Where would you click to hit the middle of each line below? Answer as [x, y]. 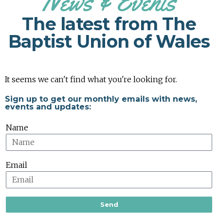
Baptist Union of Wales [109, 41]
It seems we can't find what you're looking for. [91, 79]
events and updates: [48, 107]
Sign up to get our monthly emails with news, [101, 99]
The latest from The [109, 24]
